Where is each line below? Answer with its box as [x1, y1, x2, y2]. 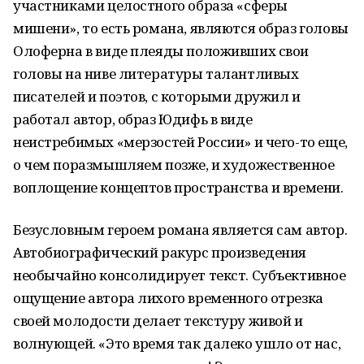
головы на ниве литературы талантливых [13, 64, 299, 83]
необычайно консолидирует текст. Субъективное [13, 266, 346, 284]
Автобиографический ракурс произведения [13, 243, 307, 262]
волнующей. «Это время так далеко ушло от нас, [13, 334, 341, 353]
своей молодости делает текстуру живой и [13, 311, 303, 330]
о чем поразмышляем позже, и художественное [13, 155, 335, 174]
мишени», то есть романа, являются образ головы [13, 19, 349, 37]
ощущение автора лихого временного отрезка [13, 288, 323, 307]
